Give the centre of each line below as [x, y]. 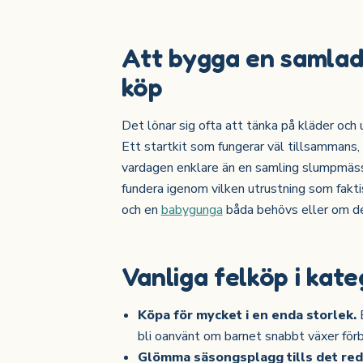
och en [141, 210]
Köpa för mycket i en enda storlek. [248, 315]
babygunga [192, 210]
